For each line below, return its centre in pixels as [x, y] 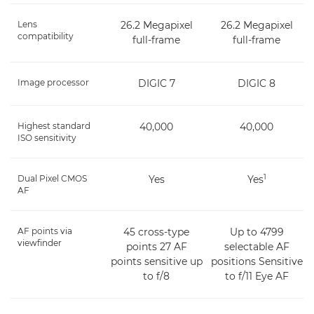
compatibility [46, 36]
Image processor [53, 82]
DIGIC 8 [257, 83]
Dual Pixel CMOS [52, 178]
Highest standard [54, 125]
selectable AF [257, 246]
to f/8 [157, 276]
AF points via [45, 231]
